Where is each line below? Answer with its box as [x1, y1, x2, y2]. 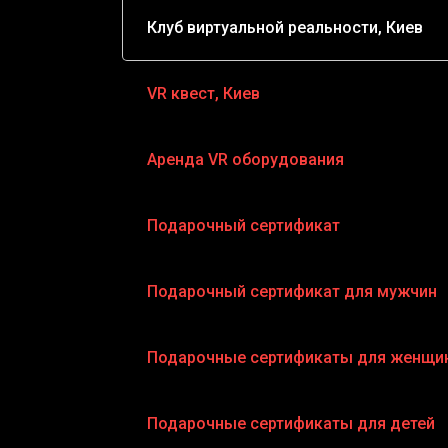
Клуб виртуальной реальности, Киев [147, 17, 423, 37]
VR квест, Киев [147, 83, 260, 103]
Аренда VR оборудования [147, 149, 344, 169]
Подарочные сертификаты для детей [147, 413, 435, 433]
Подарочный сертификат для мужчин [147, 281, 437, 301]
